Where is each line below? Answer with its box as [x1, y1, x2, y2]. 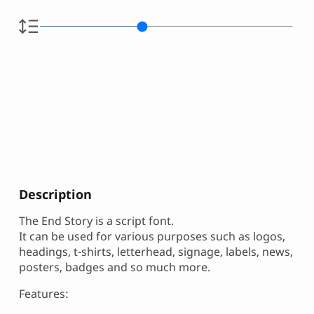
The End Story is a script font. [19, 213, 174, 229]
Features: [19, 286, 69, 302]
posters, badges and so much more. [19, 259, 210, 275]
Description [19, 185, 92, 203]
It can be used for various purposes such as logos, [19, 228, 285, 245]
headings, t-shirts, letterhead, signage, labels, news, [19, 244, 293, 260]
